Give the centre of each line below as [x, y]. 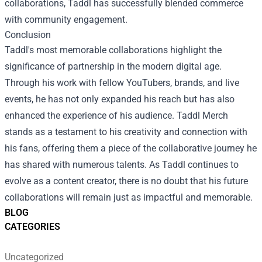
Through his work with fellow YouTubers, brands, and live [122, 83]
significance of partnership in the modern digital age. [113, 66]
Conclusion [28, 35]
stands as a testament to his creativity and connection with [126, 132]
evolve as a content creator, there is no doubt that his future [126, 181]
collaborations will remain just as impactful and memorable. [129, 197]
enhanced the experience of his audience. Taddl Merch [116, 116]
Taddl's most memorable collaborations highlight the [113, 50]
